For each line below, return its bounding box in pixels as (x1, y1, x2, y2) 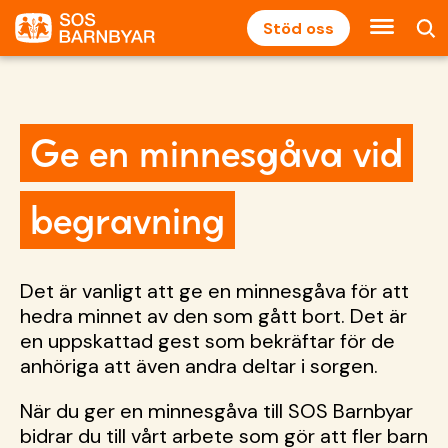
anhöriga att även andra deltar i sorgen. (20, 353, 378, 379)
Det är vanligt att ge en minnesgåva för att (20, 278, 409, 304)
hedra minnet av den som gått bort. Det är (20, 303, 407, 329)
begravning (30, 195, 225, 245)
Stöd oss (263, 17, 334, 39)
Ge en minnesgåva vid (30, 128, 403, 178)
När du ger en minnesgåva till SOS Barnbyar (20, 398, 413, 424)
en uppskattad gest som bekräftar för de (20, 328, 395, 354)
